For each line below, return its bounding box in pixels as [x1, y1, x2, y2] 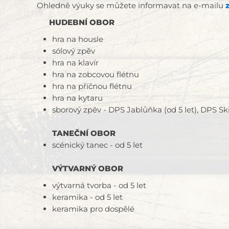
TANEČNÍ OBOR [52, 128, 116, 139]
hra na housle [52, 34, 103, 44]
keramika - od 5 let [52, 192, 123, 202]
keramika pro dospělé [52, 204, 134, 214]
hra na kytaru [52, 93, 103, 103]
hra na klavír [52, 58, 101, 68]
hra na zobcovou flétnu [52, 70, 139, 80]
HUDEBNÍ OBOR [37, 17, 114, 28]
